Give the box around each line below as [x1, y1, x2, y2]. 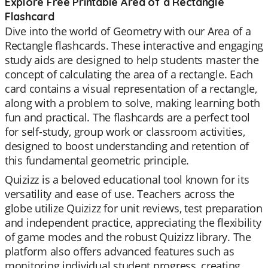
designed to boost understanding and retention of [5, 139, 249, 153]
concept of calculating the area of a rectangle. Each [5, 67, 253, 81]
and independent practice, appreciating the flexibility [5, 215, 261, 230]
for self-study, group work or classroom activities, [5, 124, 245, 139]
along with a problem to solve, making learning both [5, 96, 260, 110]
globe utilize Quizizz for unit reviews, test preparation [5, 201, 263, 215]
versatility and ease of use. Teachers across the [5, 187, 235, 201]
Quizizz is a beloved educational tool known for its [5, 172, 249, 187]
